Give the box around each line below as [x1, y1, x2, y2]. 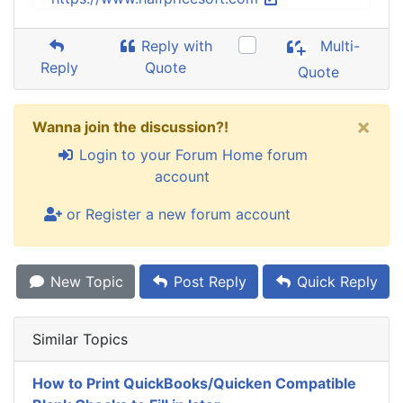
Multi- [316, 37, 361, 56]
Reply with [137, 37, 213, 55]
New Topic [46, 273, 123, 291]
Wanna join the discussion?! [32, 118, 228, 136]
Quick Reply [292, 273, 378, 291]
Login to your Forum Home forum [74, 146, 308, 164]
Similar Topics [32, 330, 128, 348]
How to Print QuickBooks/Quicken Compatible [32, 374, 356, 392]
